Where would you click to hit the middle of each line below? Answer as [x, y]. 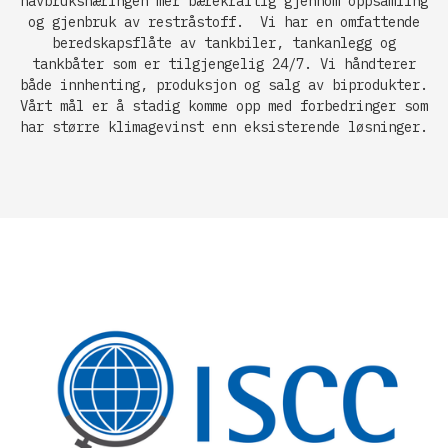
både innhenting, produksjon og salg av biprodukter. [224, 85]
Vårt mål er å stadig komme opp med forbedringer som [224, 106]
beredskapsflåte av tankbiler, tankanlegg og [224, 43]
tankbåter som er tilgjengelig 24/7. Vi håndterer [224, 64]
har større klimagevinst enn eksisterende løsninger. [224, 127]
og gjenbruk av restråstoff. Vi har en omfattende [224, 22]
